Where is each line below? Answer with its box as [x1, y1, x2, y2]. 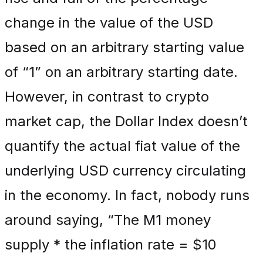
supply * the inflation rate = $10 [5, 236, 217, 253]
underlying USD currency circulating [5, 162, 246, 179]
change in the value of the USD [5, 14, 213, 31]
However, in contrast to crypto [5, 88, 209, 105]
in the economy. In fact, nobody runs [5, 187, 249, 204]
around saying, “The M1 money [5, 211, 211, 228]
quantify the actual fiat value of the [5, 137, 240, 154]
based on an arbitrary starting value [5, 39, 244, 56]
